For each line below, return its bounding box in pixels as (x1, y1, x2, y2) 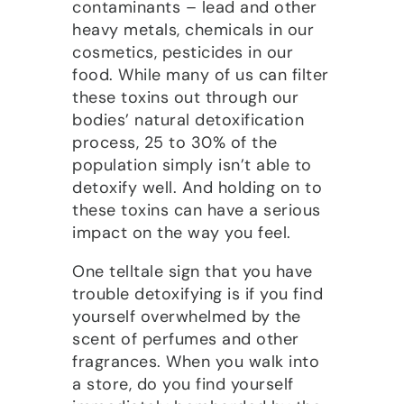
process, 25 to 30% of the (72, 131, 278, 153)
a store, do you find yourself (72, 372, 294, 395)
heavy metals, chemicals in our (72, 18, 314, 41)
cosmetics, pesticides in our (72, 41, 293, 63)
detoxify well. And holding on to (72, 176, 322, 198)
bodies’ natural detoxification (72, 108, 304, 131)
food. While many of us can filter (72, 63, 329, 86)
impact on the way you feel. (72, 221, 291, 243)
